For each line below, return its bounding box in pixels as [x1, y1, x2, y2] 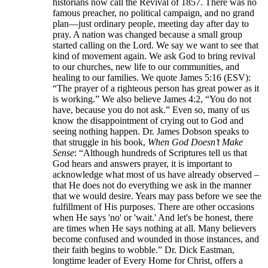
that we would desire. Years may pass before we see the [53, 191, 261, 202]
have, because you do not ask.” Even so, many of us [53, 105, 249, 115]
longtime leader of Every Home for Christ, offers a [53, 255, 243, 266]
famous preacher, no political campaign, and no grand [53, 8, 254, 19]
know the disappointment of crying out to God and [53, 115, 243, 126]
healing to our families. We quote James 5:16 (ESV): [53, 72, 251, 83]
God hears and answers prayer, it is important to [53, 159, 232, 169]
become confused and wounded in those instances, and [53, 234, 259, 245]
